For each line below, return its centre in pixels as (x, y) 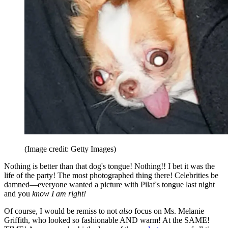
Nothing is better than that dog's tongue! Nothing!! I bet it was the (109, 166)
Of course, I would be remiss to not (62, 211)
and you (18, 193)
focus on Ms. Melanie (168, 211)
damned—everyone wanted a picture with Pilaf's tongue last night (109, 184)
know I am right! (59, 193)
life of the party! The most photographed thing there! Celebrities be (111, 175)
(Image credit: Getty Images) (70, 149)
